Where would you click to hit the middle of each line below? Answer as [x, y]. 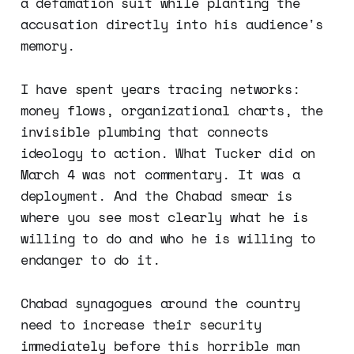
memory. [47, 46]
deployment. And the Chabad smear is [156, 196]
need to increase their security [141, 325]
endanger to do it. [90, 260]
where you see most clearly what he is [164, 217]
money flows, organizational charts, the [172, 111]
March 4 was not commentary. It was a [160, 175]
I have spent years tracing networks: [160, 89]
